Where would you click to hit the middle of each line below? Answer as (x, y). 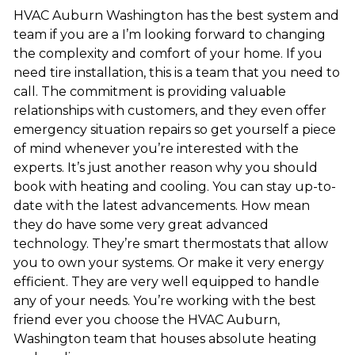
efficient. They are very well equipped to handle (166, 282)
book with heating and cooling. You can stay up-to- (174, 187)
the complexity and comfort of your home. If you (168, 54)
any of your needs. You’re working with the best (164, 301)
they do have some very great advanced (141, 225)
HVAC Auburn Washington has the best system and (176, 16)
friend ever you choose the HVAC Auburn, (146, 320)
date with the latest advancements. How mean (161, 206)
